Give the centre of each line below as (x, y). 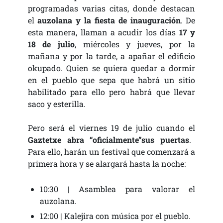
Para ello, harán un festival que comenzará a (111, 151)
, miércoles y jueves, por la (135, 44)
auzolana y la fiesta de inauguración (109, 20)
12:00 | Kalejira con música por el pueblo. (115, 216)
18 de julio (51, 44)
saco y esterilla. (56, 104)
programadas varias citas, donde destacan (111, 8)
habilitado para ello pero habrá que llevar (111, 92)
